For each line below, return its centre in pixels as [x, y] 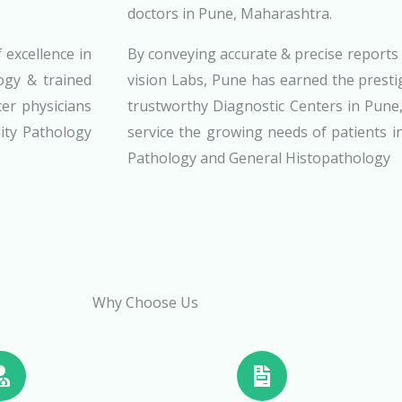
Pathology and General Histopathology [259, 158]
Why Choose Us [145, 303]
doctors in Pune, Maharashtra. [230, 14]
